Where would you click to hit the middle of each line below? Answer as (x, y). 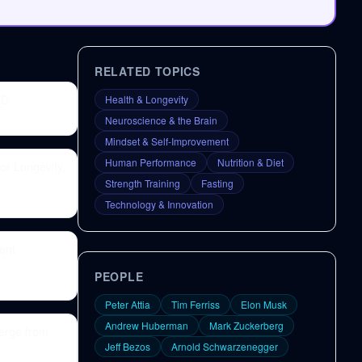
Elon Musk (264, 304)
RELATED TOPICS (147, 71)
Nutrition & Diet (250, 162)
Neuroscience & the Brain (161, 120)
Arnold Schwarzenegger (225, 346)
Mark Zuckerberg (246, 325)
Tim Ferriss (196, 304)
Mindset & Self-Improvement (167, 141)
